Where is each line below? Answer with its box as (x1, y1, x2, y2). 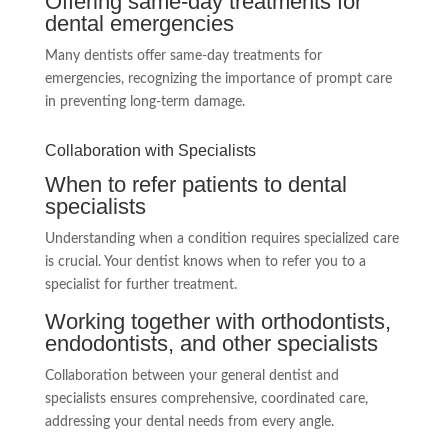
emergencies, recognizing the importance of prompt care (44, 71, 392, 86)
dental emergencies (44, 10, 234, 36)
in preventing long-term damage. (44, 94, 245, 109)
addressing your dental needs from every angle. (44, 414, 334, 429)
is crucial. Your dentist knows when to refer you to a (44, 254, 366, 269)
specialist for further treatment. (44, 277, 237, 292)
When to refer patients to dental (44, 171, 347, 197)
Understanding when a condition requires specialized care (44, 231, 399, 246)
